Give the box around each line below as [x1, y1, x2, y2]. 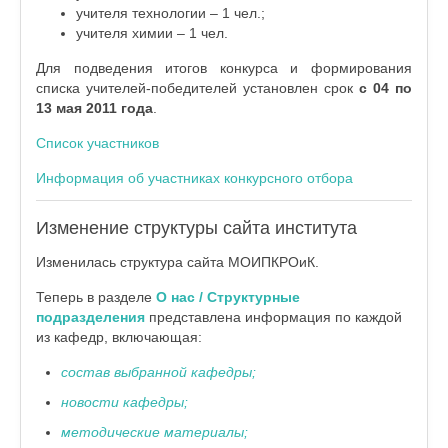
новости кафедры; [61, 394, 188, 410]
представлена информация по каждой [145, 309, 402, 325]
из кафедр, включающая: [36, 329, 202, 345]
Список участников [36, 135, 159, 151]
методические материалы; [61, 424, 248, 440]
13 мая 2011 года [36, 100, 153, 116]
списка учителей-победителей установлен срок [36, 80, 359, 96]
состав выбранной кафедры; [61, 364, 256, 380]
